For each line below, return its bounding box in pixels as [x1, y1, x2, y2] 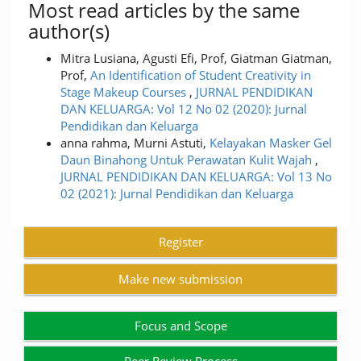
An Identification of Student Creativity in [90, 67, 311, 83]
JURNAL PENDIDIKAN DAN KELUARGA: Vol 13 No [60, 168, 332, 185]
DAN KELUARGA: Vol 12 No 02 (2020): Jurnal [60, 101, 307, 117]
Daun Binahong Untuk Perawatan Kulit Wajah [60, 151, 315, 168]
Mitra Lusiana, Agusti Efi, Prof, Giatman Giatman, [60, 50, 332, 66]
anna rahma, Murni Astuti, [60, 135, 210, 151]
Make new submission [118, 271, 243, 287]
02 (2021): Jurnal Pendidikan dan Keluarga [60, 185, 293, 201]
